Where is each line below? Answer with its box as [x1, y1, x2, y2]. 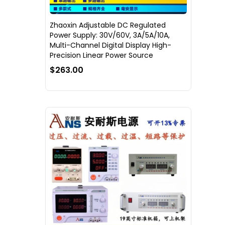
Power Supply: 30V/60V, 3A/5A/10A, [50, 30, 170, 40]
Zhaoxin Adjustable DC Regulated [50, 20, 166, 30]
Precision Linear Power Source [50, 50, 153, 60]
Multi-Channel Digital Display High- [50, 40, 171, 50]
